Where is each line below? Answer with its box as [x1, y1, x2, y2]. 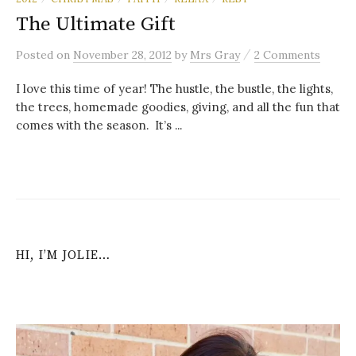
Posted [16, 47, 56, 62]
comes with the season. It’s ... [16, 117, 182, 133]
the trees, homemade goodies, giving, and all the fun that [16, 99, 340, 114]
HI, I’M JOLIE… [16, 247, 111, 263]
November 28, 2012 [73, 47, 172, 62]
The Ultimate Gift [16, 11, 176, 37]
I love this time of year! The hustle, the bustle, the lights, [16, 80, 333, 96]
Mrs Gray [190, 47, 240, 62]
